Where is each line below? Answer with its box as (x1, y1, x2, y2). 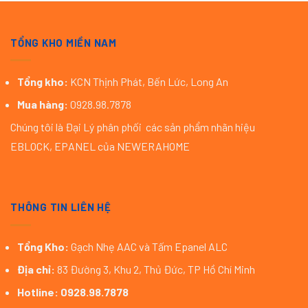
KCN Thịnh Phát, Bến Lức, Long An (68, 75, 228, 89)
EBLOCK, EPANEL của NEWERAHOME (10, 140, 190, 153)
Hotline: (17, 285, 58, 298)
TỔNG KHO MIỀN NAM (10, 36, 117, 49)
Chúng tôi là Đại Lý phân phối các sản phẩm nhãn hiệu (10, 120, 255, 134)
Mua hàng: (17, 98, 68, 111)
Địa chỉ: (17, 262, 57, 276)
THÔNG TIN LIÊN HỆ (10, 201, 111, 214)
